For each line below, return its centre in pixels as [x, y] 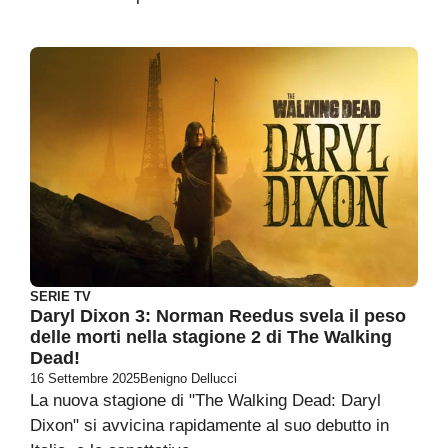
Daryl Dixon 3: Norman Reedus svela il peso [218, 316]
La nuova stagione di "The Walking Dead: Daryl [205, 400]
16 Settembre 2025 [85, 378]
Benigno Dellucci [188, 378]
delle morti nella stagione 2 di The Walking [211, 337]
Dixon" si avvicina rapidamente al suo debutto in [209, 425]
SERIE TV [60, 296]
